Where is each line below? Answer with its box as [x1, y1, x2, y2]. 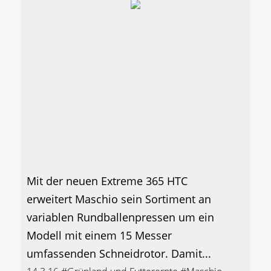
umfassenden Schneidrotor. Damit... [27, 246, 211, 261]
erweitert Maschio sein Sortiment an [27, 192, 211, 207]
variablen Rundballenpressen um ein [27, 210, 214, 225]
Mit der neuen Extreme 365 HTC [27, 174, 188, 189]
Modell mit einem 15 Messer [27, 228, 172, 243]
